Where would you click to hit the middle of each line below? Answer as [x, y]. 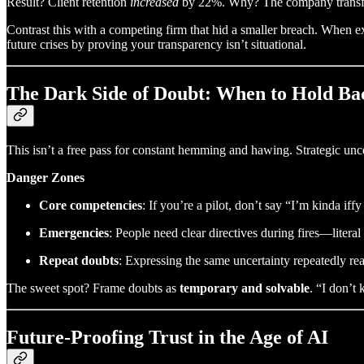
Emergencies [74, 232]
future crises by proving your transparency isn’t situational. [156, 45]
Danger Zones [45, 177]
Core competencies [91, 205]
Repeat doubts [79, 260]
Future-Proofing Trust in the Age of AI [167, 337]
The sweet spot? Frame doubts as [93, 288]
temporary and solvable [245, 288]
